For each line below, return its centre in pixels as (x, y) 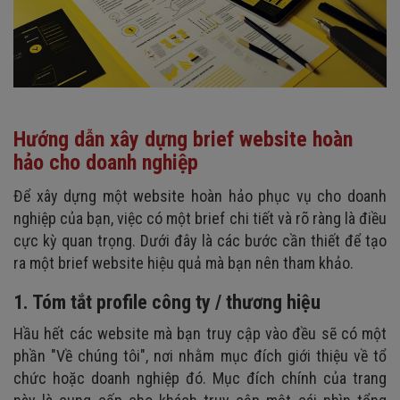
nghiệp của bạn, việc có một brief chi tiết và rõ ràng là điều (200, 218)
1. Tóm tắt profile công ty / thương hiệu (167, 302)
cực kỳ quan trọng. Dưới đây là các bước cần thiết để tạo (200, 240)
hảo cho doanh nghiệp (106, 162)
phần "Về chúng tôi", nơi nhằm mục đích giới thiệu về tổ (200, 355)
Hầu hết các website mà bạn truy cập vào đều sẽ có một (200, 333)
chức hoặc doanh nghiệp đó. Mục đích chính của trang (200, 378)
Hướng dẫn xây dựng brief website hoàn (183, 139)
